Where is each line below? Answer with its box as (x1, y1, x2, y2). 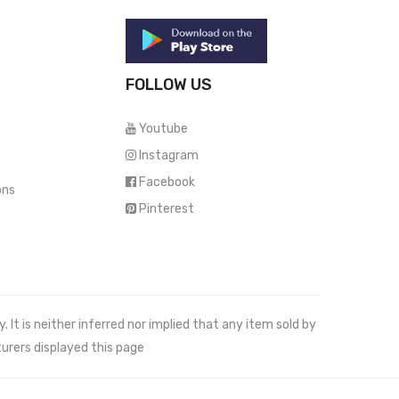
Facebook (139, 175, 195, 191)
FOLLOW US (126, 75, 212, 95)
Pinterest (139, 201, 194, 217)
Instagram (139, 148, 199, 164)
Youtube (139, 121, 188, 137)
